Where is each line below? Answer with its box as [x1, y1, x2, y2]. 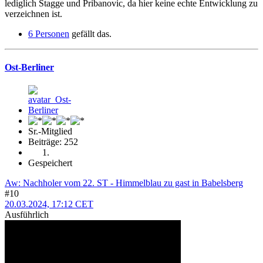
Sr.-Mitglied [28, 126, 72, 137]
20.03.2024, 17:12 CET [5, 199, 93, 210]
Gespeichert [28, 158, 72, 168]
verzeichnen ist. [5, 8, 62, 19]
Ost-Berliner [5, 62, 54, 73]
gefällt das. [69, 28, 112, 39]
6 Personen [28, 28, 69, 39]
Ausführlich [5, 210, 49, 220]
